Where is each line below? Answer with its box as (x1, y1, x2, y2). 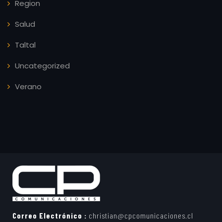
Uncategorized (15, 60, 70, 71)
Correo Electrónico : (12, 210, 87, 220)
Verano (15, 81, 42, 92)
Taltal (15, 39, 36, 50)
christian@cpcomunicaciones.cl (87, 210, 193, 220)
